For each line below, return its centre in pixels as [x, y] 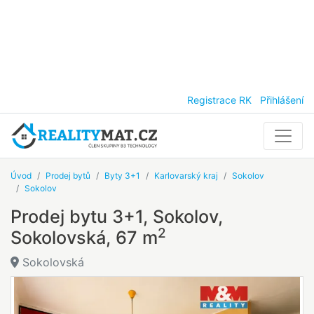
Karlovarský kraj [186, 176]
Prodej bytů [68, 176]
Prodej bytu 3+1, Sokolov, [117, 217]
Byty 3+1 [122, 176]
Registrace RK [219, 100]
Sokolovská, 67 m [84, 238]
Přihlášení [282, 100]
